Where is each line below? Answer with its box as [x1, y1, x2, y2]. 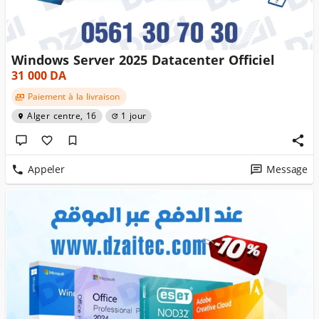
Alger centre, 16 [27, 108, 97, 124]
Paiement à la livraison [27, 89, 120, 105]
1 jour [120, 108, 147, 124]
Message [266, 159, 308, 179]
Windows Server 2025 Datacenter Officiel [11, 48, 275, 73]
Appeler [28, 159, 65, 179]
